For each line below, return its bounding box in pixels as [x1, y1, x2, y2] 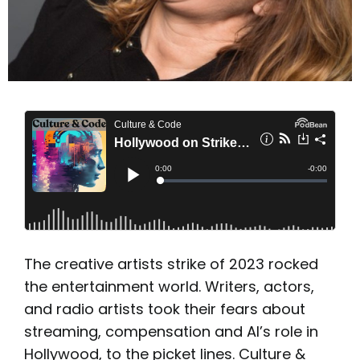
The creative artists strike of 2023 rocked [24, 254, 318, 274]
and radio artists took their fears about [24, 299, 305, 319]
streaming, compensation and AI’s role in [24, 321, 318, 342]
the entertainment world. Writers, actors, [24, 276, 314, 297]
